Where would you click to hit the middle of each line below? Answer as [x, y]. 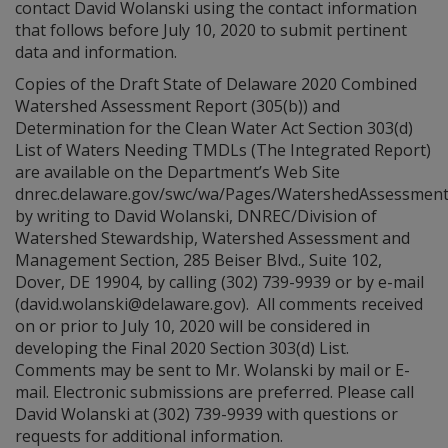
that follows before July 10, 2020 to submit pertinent [211, 30]
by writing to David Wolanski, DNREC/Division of [196, 216]
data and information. [96, 52]
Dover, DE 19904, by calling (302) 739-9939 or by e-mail [219, 282]
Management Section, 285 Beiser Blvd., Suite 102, [198, 260]
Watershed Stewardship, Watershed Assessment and [212, 238]
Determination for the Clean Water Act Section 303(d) [214, 128]
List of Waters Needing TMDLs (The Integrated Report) [223, 150]
